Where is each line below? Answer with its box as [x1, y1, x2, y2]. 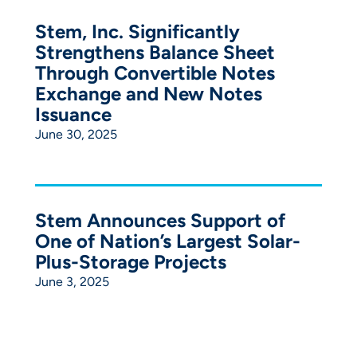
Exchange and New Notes [34, 81, 262, 105]
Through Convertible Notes [34, 61, 275, 84]
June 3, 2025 [34, 273, 109, 289]
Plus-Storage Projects [34, 249, 226, 273]
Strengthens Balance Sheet [34, 40, 275, 64]
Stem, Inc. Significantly [34, 19, 240, 43]
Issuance [34, 102, 112, 126]
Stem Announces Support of [34, 208, 285, 232]
